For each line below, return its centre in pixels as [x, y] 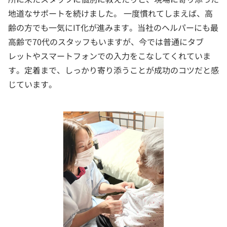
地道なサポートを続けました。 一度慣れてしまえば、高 [110, 13]
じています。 [32, 84]
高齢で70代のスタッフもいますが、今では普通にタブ [106, 42]
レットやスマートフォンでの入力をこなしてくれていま [109, 56]
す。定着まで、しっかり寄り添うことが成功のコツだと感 [113, 70]
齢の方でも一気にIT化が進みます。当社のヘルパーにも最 [113, 28]
